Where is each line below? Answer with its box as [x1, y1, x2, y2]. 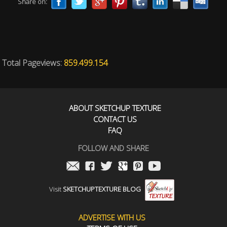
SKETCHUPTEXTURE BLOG [62, 184, 141, 194]
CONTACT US [93, 114, 137, 124]
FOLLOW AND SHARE [78, 143, 149, 153]
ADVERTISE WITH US [79, 212, 145, 222]
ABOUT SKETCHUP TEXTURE [69, 103, 161, 113]
